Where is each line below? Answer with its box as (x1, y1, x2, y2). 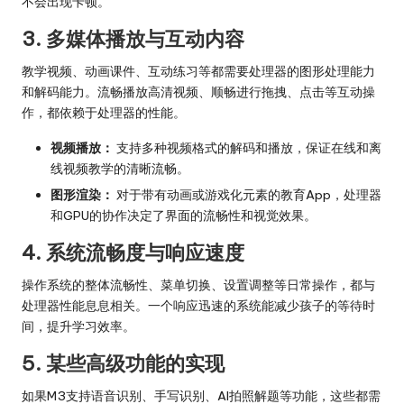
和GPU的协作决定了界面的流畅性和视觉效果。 (50, 207, 317, 224)
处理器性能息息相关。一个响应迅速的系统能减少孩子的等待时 (22, 297, 375, 314)
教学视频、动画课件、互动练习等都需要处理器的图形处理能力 (22, 63, 375, 80)
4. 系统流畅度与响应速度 (22, 239, 244, 265)
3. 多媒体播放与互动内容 (22, 26, 244, 52)
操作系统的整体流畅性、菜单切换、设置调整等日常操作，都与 (22, 276, 375, 293)
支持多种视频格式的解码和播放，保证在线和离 (114, 140, 381, 157)
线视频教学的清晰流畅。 (50, 161, 189, 178)
